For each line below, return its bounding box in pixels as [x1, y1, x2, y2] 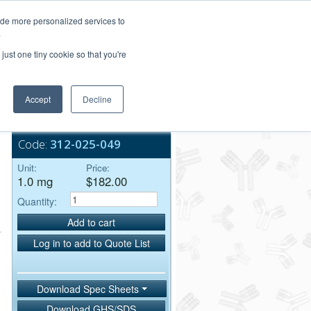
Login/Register [104, 3, 160, 15]
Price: [86, 161, 110, 174]
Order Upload [117, 33, 162, 44]
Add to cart [67, 215, 115, 230]
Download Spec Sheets [37, 281, 142, 296]
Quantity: [17, 194, 57, 208]
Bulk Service [50, 104, 98, 116]
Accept [25, 93, 51, 105]
